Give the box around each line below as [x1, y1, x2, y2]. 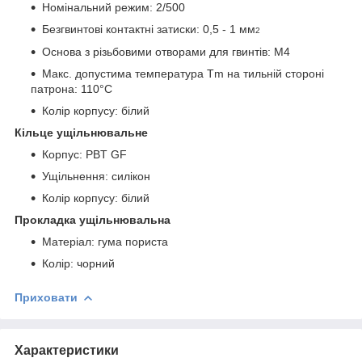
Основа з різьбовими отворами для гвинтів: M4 [42, 44, 290, 58]
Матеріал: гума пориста [42, 234, 168, 248]
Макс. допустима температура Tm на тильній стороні [42, 66, 324, 80]
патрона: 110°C [31, 82, 112, 95]
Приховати [15, 290, 78, 304]
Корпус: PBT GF [42, 147, 127, 161]
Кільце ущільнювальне [15, 125, 148, 139]
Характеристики [15, 343, 119, 357]
